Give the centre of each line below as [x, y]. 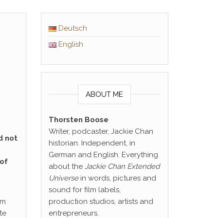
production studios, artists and [101, 201]
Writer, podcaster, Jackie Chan [101, 131]
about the [66, 166]
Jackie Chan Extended [122, 166]
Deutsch [73, 28]
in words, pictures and [117, 178]
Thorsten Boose [78, 120]
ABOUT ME [105, 94]
